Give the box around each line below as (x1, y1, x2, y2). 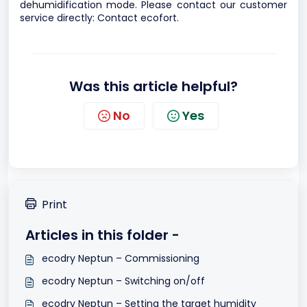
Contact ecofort (97, 11, 177, 25)
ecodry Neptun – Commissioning (42, 251, 199, 265)
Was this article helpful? (69, 77, 238, 96)
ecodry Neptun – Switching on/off (42, 274, 205, 288)
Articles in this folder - (25, 225, 180, 245)
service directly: (20, 11, 97, 25)
